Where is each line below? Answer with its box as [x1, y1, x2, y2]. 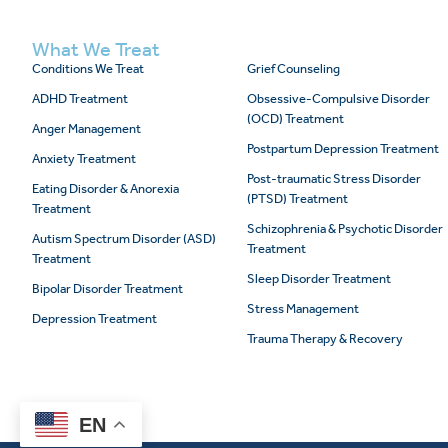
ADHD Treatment [32, 91, 128, 107]
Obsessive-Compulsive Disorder [247, 91, 431, 107]
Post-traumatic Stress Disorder [247, 171, 422, 187]
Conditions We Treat [32, 61, 144, 77]
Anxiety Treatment [32, 151, 136, 167]
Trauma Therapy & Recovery [247, 331, 404, 347]
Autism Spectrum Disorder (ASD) [32, 231, 216, 247]
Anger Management [32, 121, 141, 137]
